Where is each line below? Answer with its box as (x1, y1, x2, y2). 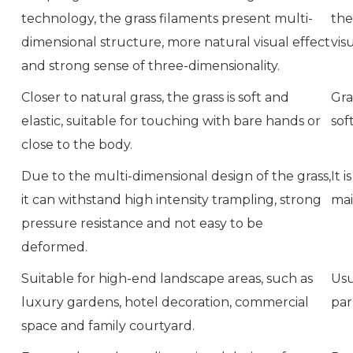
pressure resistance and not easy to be (21, 215, 263, 231)
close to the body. (21, 136, 132, 152)
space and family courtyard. (21, 318, 195, 333)
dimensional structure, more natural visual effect (21, 34, 330, 50)
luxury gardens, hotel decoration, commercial (21, 294, 309, 310)
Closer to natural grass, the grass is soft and (21, 89, 289, 105)
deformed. (21, 239, 87, 255)
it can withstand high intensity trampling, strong (21, 191, 321, 207)
